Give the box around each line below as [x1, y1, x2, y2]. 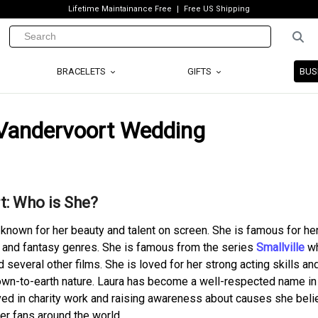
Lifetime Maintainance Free [68, 4, 172, 13]
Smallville [256, 241, 305, 254]
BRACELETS [56, 66, 108, 77]
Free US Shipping [184, 4, 250, 13]
